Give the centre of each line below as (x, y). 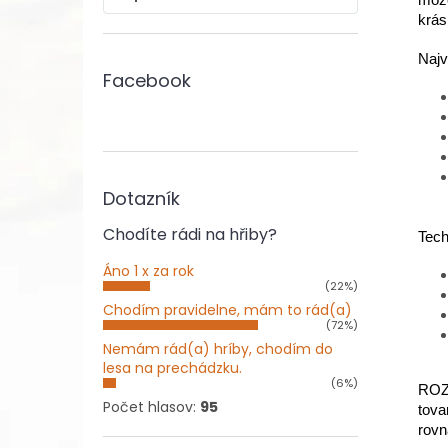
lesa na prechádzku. (172, 368)
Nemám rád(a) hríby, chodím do (218, 349)
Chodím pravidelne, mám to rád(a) (227, 310)
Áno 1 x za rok (148, 271)
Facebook (147, 80)
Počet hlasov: (151, 407)
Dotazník (141, 198)
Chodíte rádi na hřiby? (190, 234)
